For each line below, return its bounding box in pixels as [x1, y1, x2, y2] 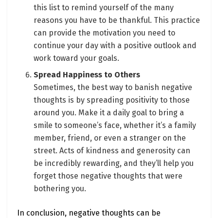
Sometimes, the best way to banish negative [34, 83, 193, 92]
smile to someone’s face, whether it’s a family [34, 121, 197, 130]
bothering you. [34, 184, 87, 194]
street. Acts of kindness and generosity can [34, 146, 191, 156]
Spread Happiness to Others [34, 70, 141, 80]
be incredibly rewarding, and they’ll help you [34, 159, 194, 168]
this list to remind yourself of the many [34, 3, 174, 13]
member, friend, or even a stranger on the [34, 133, 186, 143]
